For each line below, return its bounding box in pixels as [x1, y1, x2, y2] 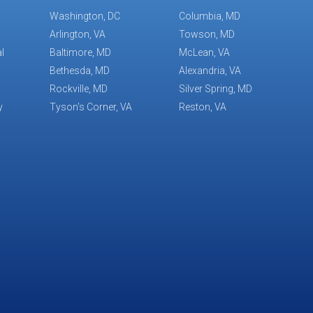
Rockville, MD [50, 83, 108, 95]
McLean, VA [178, 47, 230, 59]
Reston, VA [178, 101, 226, 113]
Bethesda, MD [50, 65, 110, 77]
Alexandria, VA [178, 65, 241, 77]
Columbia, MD [178, 10, 240, 22]
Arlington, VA [50, 29, 106, 41]
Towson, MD [178, 29, 235, 41]
